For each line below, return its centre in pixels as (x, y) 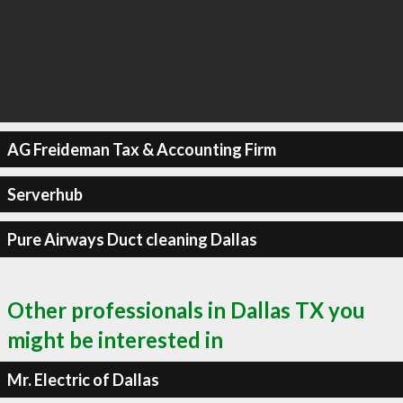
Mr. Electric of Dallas (83, 379)
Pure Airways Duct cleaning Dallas (132, 239)
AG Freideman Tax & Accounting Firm (141, 149)
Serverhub (45, 194)
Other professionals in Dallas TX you (186, 310)
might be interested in (115, 340)
